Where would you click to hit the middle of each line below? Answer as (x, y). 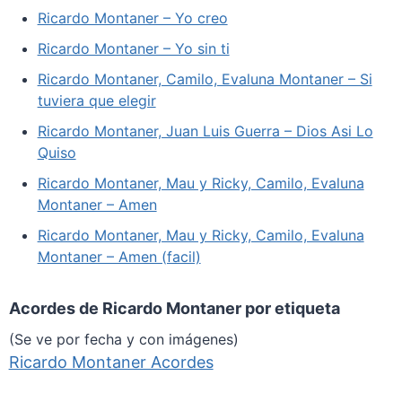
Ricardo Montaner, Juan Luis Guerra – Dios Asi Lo (205, 131)
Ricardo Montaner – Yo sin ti (133, 48)
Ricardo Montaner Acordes (111, 362)
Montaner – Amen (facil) (119, 256)
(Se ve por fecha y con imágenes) (123, 339)
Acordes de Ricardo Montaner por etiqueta (174, 308)
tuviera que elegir (96, 100)
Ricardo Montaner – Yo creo (132, 17)
